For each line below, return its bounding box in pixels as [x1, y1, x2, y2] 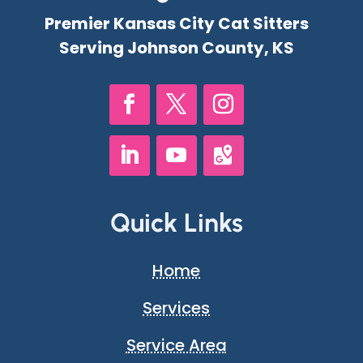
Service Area [126, 334, 227, 357]
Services [143, 297, 210, 320]
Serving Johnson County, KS [58, 36, 294, 60]
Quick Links [109, 207, 243, 239]
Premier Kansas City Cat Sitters [44, 12, 309, 36]
